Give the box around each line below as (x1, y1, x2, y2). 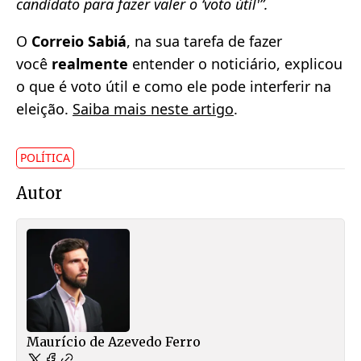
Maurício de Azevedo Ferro (27, 333, 201, 350)
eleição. (16, 98, 73, 118)
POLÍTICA (20, 149, 70, 165)
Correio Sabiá (31, 31, 127, 51)
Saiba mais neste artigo (73, 98, 234, 118)
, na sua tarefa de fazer (127, 31, 282, 51)
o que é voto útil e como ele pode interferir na (16, 76, 331, 96)
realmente (52, 53, 128, 73)
